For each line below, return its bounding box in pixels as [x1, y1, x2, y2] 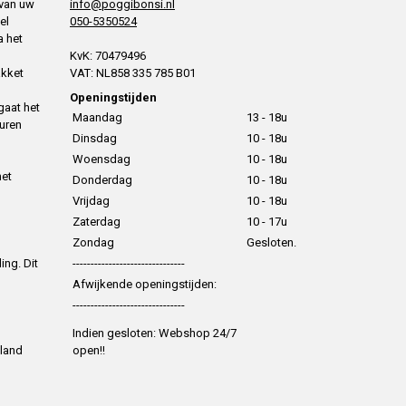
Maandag [72, 110, 122, 124]
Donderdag [72, 172, 132, 187]
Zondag [72, 235, 114, 249]
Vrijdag [72, 193, 110, 208]
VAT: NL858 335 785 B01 [70, 65, 196, 80]
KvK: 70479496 [70, 48, 146, 63]
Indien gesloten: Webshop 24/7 [72, 325, 237, 340]
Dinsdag [72, 130, 117, 145]
